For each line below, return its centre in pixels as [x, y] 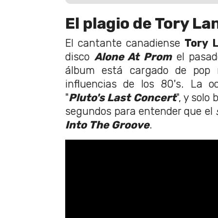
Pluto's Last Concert [122, 98]
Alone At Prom [133, 57]
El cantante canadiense [125, 43]
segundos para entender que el [140, 111]
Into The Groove [107, 125]
